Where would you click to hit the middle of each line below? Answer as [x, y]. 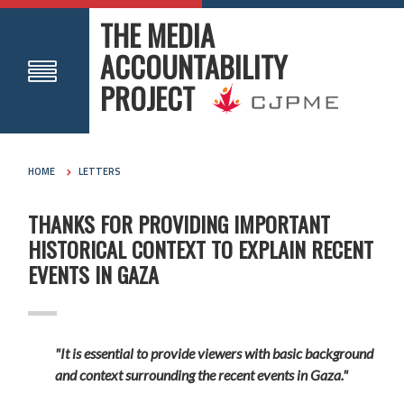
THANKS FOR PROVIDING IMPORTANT [179, 223]
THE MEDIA [158, 35]
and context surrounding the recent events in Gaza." [202, 374]
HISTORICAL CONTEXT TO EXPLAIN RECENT [201, 248]
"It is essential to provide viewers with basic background [215, 353]
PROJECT [148, 98]
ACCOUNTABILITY [194, 66]
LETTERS [100, 172]
